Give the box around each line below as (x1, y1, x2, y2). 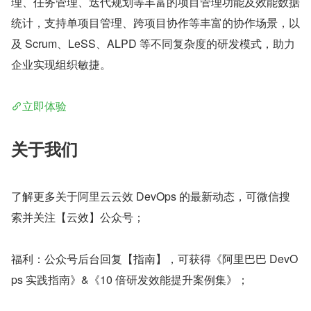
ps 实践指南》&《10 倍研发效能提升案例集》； (11, 271, 249, 287)
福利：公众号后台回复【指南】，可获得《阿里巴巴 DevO (11, 250, 298, 267)
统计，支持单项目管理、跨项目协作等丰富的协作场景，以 (11, 14, 300, 31)
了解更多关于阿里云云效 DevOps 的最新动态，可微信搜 (11, 187, 290, 204)
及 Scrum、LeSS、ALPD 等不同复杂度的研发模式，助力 (11, 35, 295, 51)
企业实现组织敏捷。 (11, 56, 111, 72)
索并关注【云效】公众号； (11, 208, 144, 225)
